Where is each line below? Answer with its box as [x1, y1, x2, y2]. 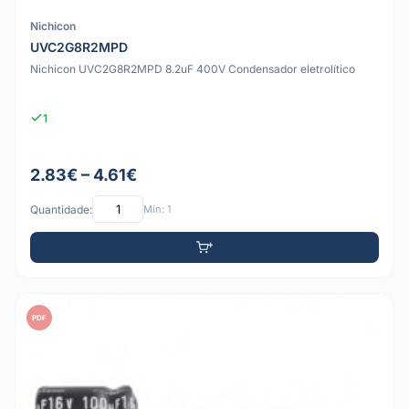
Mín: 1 [143, 202, 171, 215]
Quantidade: [30, 202, 92, 216]
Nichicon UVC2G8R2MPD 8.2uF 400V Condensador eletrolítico [30, 61, 355, 76]
